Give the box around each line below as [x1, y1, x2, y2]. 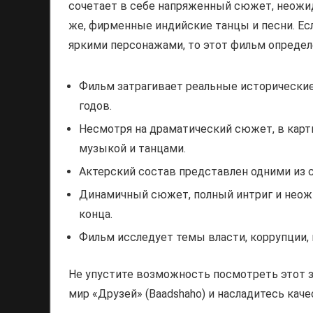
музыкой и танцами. [79, 142, 186, 155]
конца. [79, 208, 112, 221]
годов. [79, 99, 112, 112]
